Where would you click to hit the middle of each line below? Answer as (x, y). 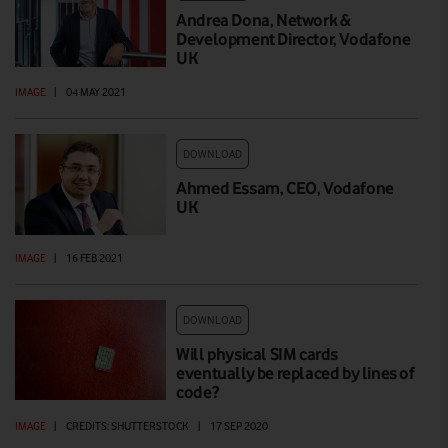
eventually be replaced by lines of (295, 372)
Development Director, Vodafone (293, 38)
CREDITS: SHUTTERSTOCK (127, 425)
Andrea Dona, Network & (263, 19)
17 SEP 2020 (239, 425)
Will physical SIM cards (257, 353)
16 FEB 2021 (94, 257)
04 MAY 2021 (96, 91)
